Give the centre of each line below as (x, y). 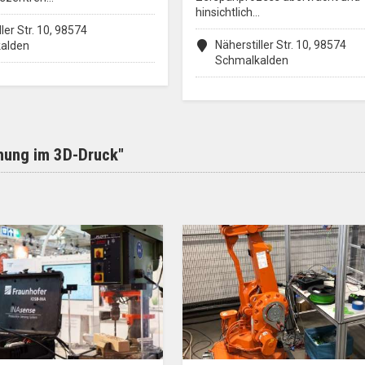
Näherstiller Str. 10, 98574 (281, 44)
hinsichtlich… (228, 12)
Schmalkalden (252, 60)
